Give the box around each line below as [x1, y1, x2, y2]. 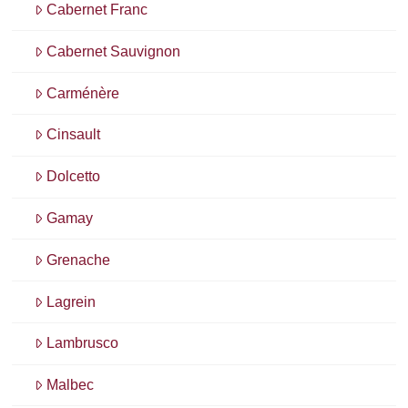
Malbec [46, 377, 95, 393]
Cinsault [46, 127, 101, 143]
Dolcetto [46, 168, 101, 185]
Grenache [46, 251, 111, 268]
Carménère [46, 85, 120, 101]
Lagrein [46, 293, 97, 310]
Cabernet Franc [46, 2, 148, 18]
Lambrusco [46, 335, 119, 352]
